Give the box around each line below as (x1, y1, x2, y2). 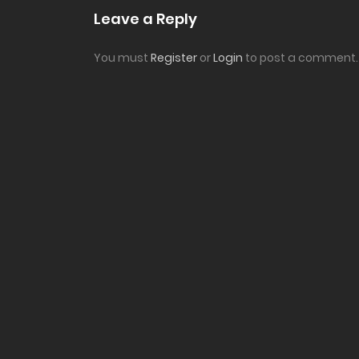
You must (94, 50, 151, 67)
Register (151, 50, 197, 67)
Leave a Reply (94, 9, 197, 30)
